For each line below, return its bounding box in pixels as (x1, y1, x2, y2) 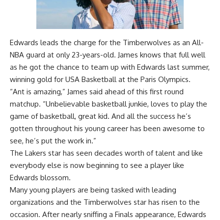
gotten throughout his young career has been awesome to (10, 124, 205, 134)
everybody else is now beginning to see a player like (10, 161, 184, 170)
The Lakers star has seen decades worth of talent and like (10, 148, 203, 158)
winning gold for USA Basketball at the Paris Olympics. (10, 75, 191, 84)
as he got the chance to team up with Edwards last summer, (10, 62, 210, 72)
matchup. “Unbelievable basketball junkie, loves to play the (10, 99, 207, 109)
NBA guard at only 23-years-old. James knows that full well (10, 50, 205, 60)
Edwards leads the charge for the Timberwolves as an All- (10, 38, 204, 48)
